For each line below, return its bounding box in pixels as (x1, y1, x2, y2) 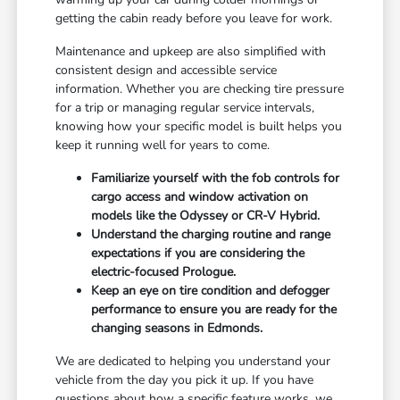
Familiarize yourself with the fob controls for (91, 169, 340, 187)
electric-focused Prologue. (91, 262, 237, 280)
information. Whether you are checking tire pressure (55, 79, 345, 97)
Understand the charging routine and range (91, 225, 331, 243)
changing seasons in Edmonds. (91, 319, 263, 337)
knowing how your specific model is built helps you (55, 117, 343, 135)
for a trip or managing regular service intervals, (55, 98, 315, 116)
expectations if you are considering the (91, 244, 305, 262)
